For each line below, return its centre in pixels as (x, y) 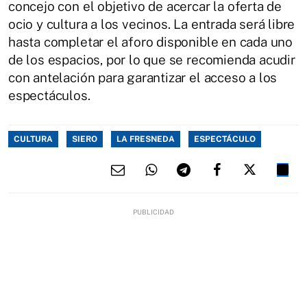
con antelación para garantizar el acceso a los (143, 77)
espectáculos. (51, 95)
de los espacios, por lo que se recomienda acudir (152, 60)
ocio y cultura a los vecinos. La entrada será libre (152, 24)
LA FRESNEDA (146, 139)
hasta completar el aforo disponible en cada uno (151, 42)
